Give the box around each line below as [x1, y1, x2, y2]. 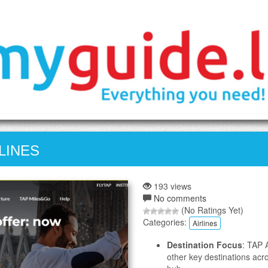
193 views [151, 179, 191, 192]
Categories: [143, 215, 189, 228]
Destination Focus [167, 238, 242, 251]
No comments [154, 191, 206, 204]
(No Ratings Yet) [179, 203, 243, 216]
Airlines [193, 217, 217, 228]
